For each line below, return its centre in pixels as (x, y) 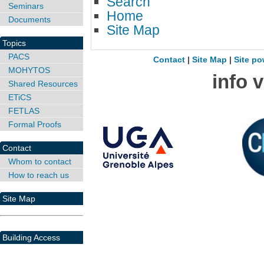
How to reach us (39, 175)
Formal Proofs (35, 124)
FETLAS (24, 110)
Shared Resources (43, 83)
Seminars (26, 6)
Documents (29, 19)
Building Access (31, 237)
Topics (14, 43)
